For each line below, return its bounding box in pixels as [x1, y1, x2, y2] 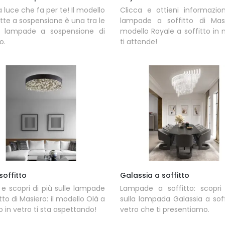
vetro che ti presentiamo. [120, 204, 209, 214]
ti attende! [120, 36, 157, 47]
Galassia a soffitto [120, 170, 189, 180]
